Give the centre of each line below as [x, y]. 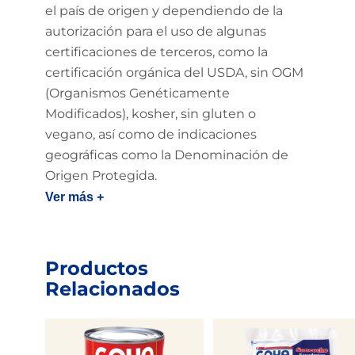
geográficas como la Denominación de [166, 155]
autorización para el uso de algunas [155, 31]
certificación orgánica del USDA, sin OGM [174, 73]
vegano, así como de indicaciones [151, 134]
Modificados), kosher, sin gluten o [150, 114]
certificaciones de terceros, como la [156, 52]
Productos [96, 268]
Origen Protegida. [101, 176]
